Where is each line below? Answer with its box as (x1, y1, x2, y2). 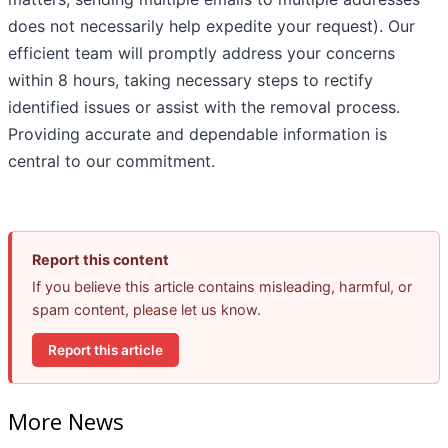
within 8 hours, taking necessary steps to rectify (8, 70, 373, 91)
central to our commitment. (8, 151, 215, 172)
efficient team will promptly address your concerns (8, 43, 395, 64)
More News (8, 405, 124, 436)
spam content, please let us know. (32, 301, 261, 319)
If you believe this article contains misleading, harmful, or (32, 278, 412, 296)
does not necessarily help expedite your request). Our (8, 16, 415, 37)
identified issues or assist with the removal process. (8, 97, 400, 118)
